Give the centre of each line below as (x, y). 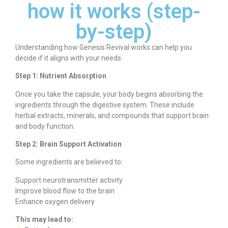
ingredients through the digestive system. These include (105, 105)
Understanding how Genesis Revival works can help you (104, 47)
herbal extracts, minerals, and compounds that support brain (112, 115)
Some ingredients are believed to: (69, 162)
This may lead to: (44, 220)
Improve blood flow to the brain (65, 191)
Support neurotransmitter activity (69, 180)
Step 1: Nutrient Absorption (61, 76)
